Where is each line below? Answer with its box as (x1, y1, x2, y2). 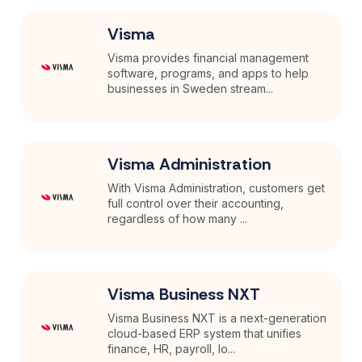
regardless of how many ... (107, 212, 248, 226)
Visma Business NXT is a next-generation (107, 311, 327, 326)
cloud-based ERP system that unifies (107, 326, 302, 341)
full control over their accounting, (107, 196, 284, 211)
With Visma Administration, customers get (107, 181, 326, 196)
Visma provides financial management (107, 51, 309, 65)
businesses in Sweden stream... (107, 82, 274, 96)
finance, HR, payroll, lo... (107, 342, 236, 356)
